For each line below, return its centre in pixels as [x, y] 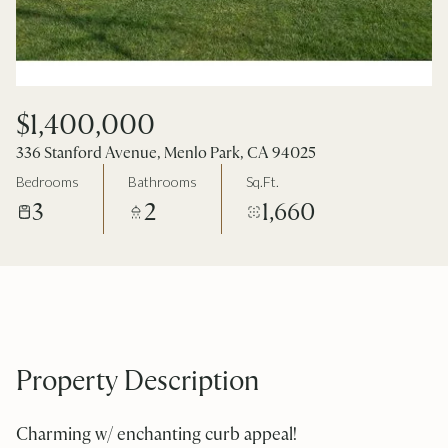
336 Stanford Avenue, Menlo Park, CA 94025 [166, 152]
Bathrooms [162, 181]
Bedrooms [47, 181]
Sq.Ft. [262, 181]
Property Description [137, 380]
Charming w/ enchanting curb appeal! [156, 433]
